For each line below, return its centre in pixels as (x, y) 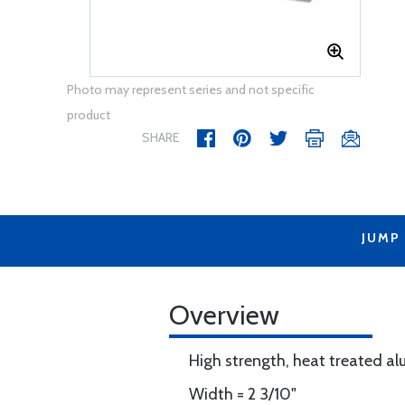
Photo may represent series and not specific (191, 89)
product (89, 115)
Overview (224, 315)
